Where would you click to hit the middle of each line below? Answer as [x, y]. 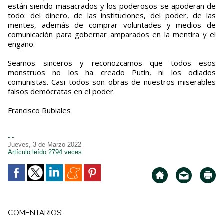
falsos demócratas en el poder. [61, 92]
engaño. [21, 44]
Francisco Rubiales [39, 111]
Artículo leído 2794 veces [45, 152]
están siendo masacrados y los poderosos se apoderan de [112, 6]
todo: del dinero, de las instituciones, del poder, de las [112, 16]
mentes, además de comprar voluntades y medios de [112, 25]
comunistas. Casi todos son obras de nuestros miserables [112, 82]
